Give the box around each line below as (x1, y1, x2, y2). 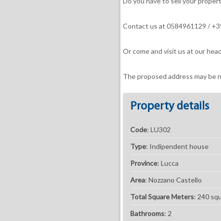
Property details (130, 101, 209, 112)
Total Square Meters (130, 192, 194, 201)
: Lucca (157, 159, 179, 167)
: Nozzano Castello (145, 176, 202, 184)
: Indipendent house (146, 142, 209, 150)
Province (130, 159, 157, 167)
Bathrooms (130, 209, 164, 218)
